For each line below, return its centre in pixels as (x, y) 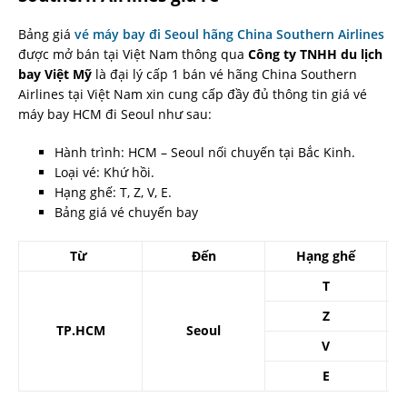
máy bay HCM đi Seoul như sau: (115, 114)
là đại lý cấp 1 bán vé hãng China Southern (224, 74)
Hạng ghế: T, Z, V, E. (113, 192)
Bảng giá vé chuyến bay (126, 212)
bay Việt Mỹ (55, 74)
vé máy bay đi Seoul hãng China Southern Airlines (229, 34)
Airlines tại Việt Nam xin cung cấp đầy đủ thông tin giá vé (193, 94)
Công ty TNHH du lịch (315, 54)
